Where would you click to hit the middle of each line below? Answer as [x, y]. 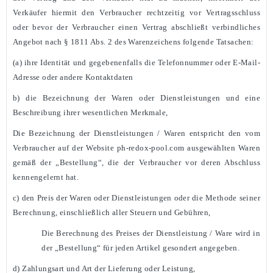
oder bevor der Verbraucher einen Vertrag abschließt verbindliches [136, 27]
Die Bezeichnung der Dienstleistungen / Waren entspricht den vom [136, 133]
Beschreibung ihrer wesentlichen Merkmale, [90, 112]
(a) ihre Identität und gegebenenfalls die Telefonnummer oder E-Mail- [136, 62]
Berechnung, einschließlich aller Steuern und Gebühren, [112, 212]
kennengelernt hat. [46, 177]
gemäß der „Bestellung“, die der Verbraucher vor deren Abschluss [136, 162]
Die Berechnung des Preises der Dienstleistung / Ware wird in [151, 233]
